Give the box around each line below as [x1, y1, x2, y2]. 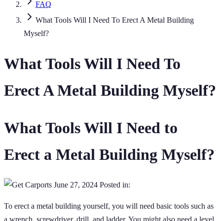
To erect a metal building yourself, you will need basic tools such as [4, 202, 214, 211]
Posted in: [100, 181, 130, 189]
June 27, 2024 [52, 181, 100, 189]
